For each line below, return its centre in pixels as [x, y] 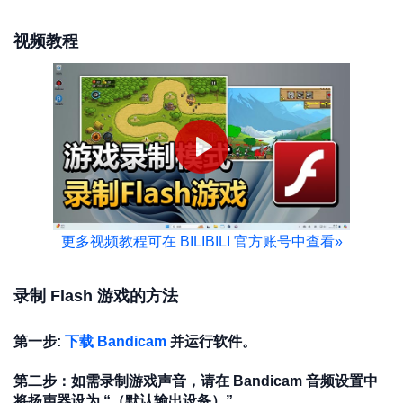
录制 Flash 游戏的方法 [96, 296]
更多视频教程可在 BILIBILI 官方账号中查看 [197, 241]
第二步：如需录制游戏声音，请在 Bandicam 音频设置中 [196, 381]
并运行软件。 [211, 341]
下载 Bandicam [116, 341]
